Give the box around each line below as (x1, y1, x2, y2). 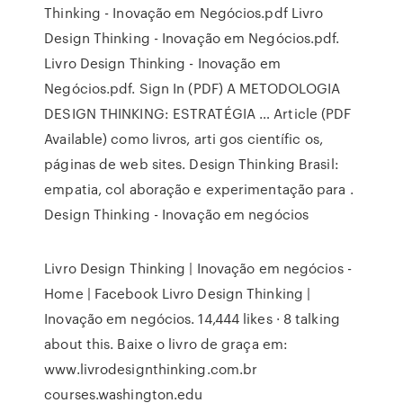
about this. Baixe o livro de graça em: (44, 334, 289, 354)
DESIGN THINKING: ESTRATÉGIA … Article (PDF (44, 103, 352, 123)
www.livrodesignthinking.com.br (44, 359, 258, 379)
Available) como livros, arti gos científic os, (44, 129, 323, 148)
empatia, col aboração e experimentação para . (44, 179, 354, 199)
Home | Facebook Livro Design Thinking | (44, 283, 311, 303)
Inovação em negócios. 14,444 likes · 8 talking (44, 309, 340, 328)
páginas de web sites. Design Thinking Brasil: (44, 154, 339, 174)
